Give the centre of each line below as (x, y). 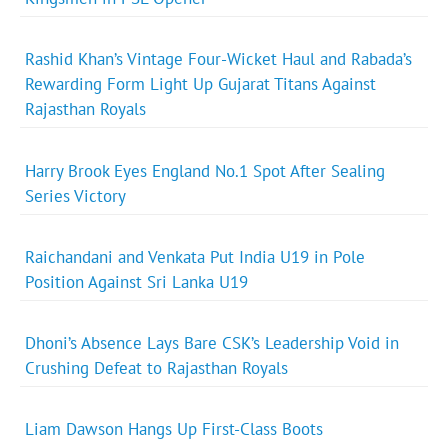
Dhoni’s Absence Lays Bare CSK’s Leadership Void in (212, 343)
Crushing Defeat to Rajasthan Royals (157, 368)
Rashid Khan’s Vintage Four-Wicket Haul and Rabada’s (219, 59)
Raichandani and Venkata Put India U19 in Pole (195, 256)
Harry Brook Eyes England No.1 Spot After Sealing (205, 170)
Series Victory (76, 195)
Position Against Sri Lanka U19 (137, 281)
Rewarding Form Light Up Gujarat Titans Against (201, 84)
